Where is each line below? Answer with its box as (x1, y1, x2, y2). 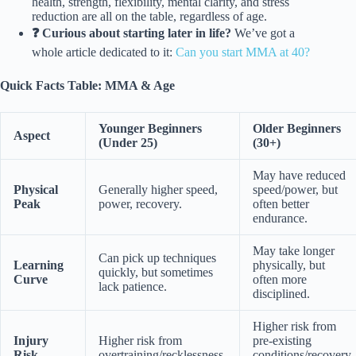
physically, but (253, 258, 325, 273)
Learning (14, 258, 64, 273)
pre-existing (253, 334, 311, 348)
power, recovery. (99, 197, 182, 211)
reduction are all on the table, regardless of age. (32, 10, 267, 24)
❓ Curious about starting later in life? (32, 26, 231, 41)
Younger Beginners (99, 122, 202, 136)
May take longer (253, 244, 335, 258)
